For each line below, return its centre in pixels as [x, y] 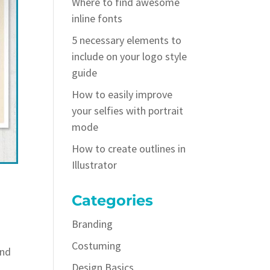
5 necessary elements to [127, 40]
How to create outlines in [129, 149]
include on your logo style [130, 56]
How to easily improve [122, 94]
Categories [113, 200]
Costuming [97, 246]
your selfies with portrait [128, 111]
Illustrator [95, 165]
